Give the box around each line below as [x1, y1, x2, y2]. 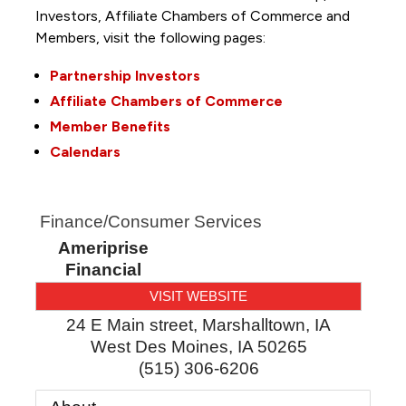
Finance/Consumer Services [39, 212, 262, 232]
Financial [64, 260, 141, 280]
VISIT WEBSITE [150, 288, 247, 304]
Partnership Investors [49, 67, 200, 85]
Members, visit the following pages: [34, 29, 269, 47]
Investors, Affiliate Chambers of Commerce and [34, 7, 350, 25]
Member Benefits [49, 118, 170, 136]
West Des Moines [90, 337, 228, 357]
